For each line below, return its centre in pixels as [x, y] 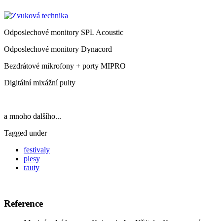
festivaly [37, 150]
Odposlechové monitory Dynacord [58, 49]
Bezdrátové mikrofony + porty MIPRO [65, 66]
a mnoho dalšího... [33, 116]
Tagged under [25, 133]
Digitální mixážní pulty [40, 83]
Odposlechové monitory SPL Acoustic [64, 33]
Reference [23, 203]
